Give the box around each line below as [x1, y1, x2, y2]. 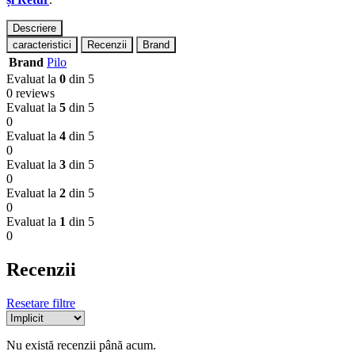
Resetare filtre [6, 296, 75, 310]
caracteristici [13, 38, 71, 51]
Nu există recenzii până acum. [6, 338, 156, 352]
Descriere [13, 21, 56, 34]
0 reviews [6, 86, 55, 100]
